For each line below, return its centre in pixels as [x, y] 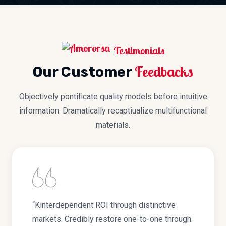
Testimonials [138, 50]
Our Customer [84, 72]
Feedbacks [164, 72]
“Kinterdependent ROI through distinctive [104, 205]
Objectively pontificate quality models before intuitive [113, 97]
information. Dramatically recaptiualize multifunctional [113, 111]
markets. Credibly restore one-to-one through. [112, 219]
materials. [113, 125]
